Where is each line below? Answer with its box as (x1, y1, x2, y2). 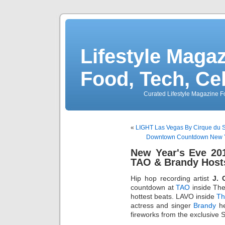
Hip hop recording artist (131, 174, 212, 182)
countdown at (131, 183, 176, 191)
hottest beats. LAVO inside (131, 192, 217, 200)
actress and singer (131, 201, 194, 209)
